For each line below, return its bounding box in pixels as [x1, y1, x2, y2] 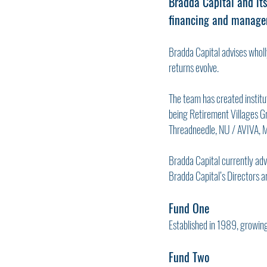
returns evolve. [169, 60, 219, 75]
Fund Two [169, 248, 210, 266]
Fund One [169, 199, 209, 217]
